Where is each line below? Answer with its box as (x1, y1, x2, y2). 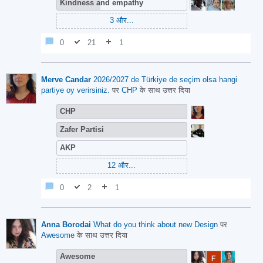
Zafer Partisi (60, 125, 104, 134)
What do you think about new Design (93, 220, 218, 229)
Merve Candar (41, 75, 91, 84)
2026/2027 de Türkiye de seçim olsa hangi (93, 75, 237, 84)
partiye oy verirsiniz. (41, 86, 110, 95)
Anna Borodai (41, 220, 91, 229)
